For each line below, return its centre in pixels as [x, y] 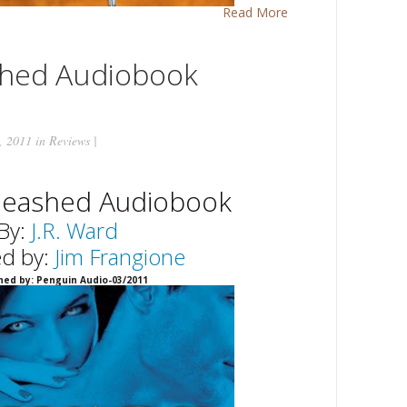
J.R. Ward [74, 230]
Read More [255, 12]
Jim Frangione [119, 256]
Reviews [69, 140]
